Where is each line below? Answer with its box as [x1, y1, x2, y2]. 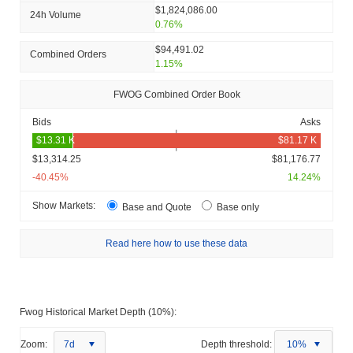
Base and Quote [120, 201, 194, 213]
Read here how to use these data [106, 237, 247, 249]
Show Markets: [32, 200, 95, 212]
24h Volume [30, 9, 81, 20]
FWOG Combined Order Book [113, 88, 240, 100]
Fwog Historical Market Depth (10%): [20, 306, 176, 318]
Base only [214, 201, 259, 213]
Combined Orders [30, 48, 106, 60]
